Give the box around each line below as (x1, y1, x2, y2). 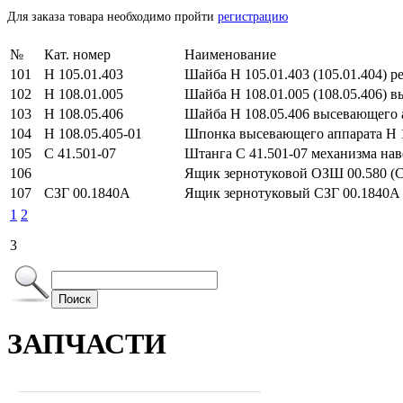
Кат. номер (44, 46, 111, 62)
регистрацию (218, 9, 288, 23)
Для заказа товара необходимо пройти (7, 9, 218, 23)
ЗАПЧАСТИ (7, 327, 166, 361)
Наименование (184, 46, 276, 62)
